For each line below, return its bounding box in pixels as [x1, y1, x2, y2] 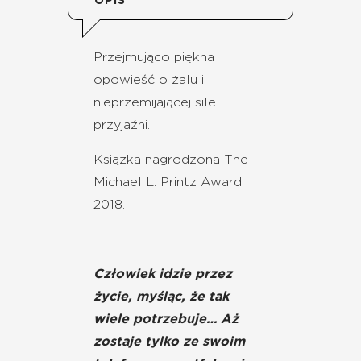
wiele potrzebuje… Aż [93, 312, 239, 326]
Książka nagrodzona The [93, 152, 248, 166]
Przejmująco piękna [93, 50, 214, 64]
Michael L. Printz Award [93, 175, 242, 189]
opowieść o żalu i [93, 73, 204, 86]
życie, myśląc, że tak [93, 289, 229, 303]
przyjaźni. [93, 118, 150, 131]
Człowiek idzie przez [93, 267, 232, 280]
